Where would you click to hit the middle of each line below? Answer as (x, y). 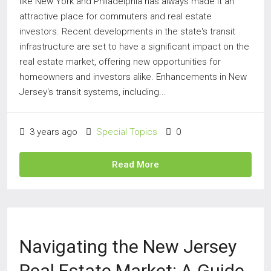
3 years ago (52, 132)
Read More (135, 165)
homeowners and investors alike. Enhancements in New (133, 77)
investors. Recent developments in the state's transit (127, 31)
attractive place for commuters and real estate (116, 16)
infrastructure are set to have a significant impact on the (134, 47)
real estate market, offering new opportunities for (120, 62)
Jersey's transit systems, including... (93, 92)
